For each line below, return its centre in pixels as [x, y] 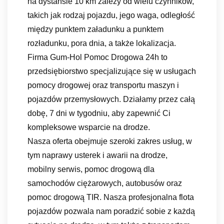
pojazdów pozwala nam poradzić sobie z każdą [111, 211]
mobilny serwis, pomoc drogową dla [91, 169]
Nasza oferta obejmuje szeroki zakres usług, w [110, 141]
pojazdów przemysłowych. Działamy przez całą [111, 99]
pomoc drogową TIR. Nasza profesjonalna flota [111, 197]
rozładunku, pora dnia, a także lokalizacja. [102, 43]
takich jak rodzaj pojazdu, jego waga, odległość [111, 15]
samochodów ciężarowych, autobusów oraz [105, 183]
